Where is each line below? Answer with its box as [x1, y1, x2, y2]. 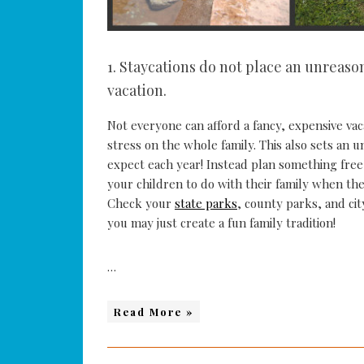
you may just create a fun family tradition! [107, 214, 336, 232]
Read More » [114, 305, 193, 319]
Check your [107, 195, 175, 212]
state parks [175, 195, 237, 212]
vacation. [107, 80, 167, 101]
